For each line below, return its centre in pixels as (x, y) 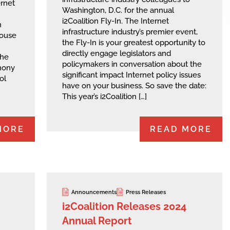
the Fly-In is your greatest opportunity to (134, 43)
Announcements (94, 192)
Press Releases (146, 192)
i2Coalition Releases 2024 (124, 207)
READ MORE (181, 129)
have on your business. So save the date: (134, 86)
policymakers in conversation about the (132, 64)
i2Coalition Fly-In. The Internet (116, 21)
